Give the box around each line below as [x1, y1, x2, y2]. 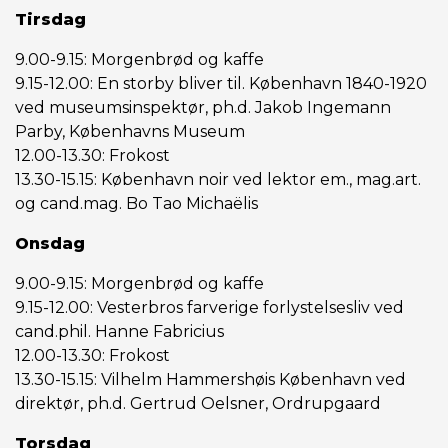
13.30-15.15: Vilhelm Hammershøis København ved [15, 370, 406, 389]
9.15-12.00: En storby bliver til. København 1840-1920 [15, 74, 427, 93]
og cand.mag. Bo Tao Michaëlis [15, 194, 258, 213]
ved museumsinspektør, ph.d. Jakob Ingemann [15, 98, 391, 117]
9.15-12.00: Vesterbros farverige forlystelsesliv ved [15, 298, 404, 317]
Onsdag [15, 234, 85, 253]
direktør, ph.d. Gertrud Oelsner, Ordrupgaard [15, 394, 381, 413]
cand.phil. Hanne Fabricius [15, 322, 224, 341]
